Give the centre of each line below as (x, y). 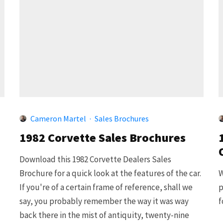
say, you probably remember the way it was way (104, 201)
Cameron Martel (58, 118)
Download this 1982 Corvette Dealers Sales (95, 159)
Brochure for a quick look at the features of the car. (110, 173)
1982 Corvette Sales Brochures (103, 137)
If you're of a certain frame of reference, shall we (106, 187)
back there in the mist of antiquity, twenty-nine (104, 215)
